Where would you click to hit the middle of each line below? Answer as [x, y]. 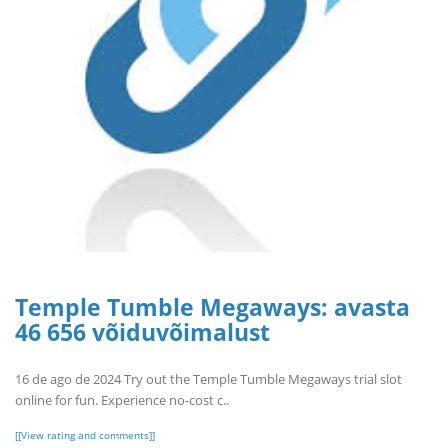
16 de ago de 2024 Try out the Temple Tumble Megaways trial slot [208, 378]
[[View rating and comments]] [85, 434]
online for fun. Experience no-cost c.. [122, 399]
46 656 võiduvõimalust [142, 332]
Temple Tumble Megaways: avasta [212, 307]
